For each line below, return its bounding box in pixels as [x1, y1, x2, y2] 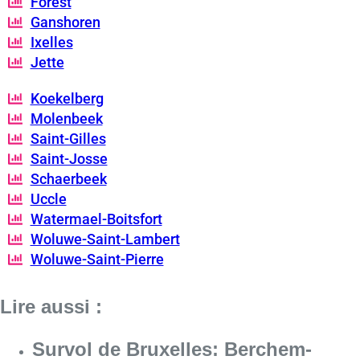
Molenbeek [30, 110, 103, 128]
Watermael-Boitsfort [30, 211, 162, 228]
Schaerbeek [30, 170, 107, 188]
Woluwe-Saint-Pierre [30, 251, 164, 268]
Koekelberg [30, 90, 104, 108]
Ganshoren [30, 14, 100, 31]
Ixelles [30, 34, 73, 51]
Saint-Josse [30, 150, 108, 168]
